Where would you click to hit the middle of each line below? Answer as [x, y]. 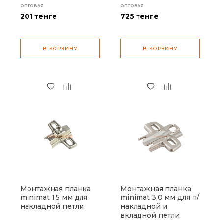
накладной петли [52, 206]
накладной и [144, 206]
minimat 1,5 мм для [54, 197]
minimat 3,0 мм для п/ [160, 197]
